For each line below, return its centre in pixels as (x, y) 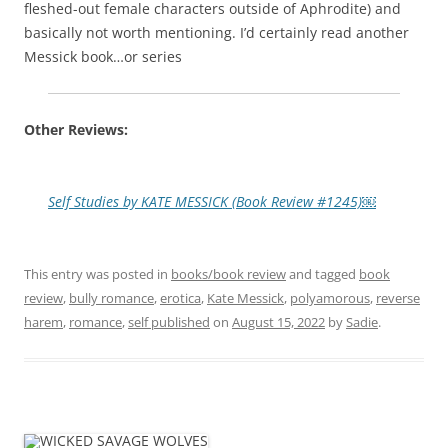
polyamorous (330, 297)
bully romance (111, 297)
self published (169, 321)
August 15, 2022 (278, 321)
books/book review (228, 273)
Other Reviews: (76, 129)
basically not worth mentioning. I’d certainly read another (216, 32)
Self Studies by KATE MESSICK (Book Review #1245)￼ (212, 201)
